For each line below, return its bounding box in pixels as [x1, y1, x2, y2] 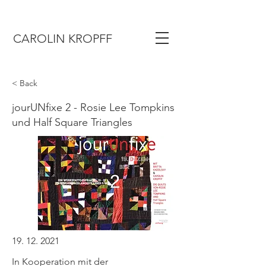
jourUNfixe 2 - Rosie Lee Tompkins [12, 101, 175, 114]
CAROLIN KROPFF [13, 31, 112, 46]
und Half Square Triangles [12, 116, 132, 129]
